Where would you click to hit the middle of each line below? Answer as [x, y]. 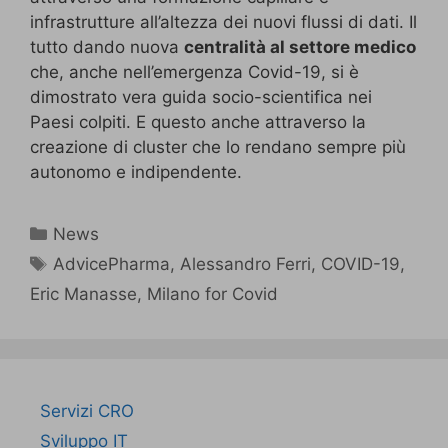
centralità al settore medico [300, 47]
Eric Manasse [83, 294]
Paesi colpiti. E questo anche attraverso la [198, 122]
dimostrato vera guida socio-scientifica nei [201, 97]
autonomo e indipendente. [136, 172]
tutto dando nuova [107, 47]
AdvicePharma [112, 264]
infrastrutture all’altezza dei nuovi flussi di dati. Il [223, 22]
